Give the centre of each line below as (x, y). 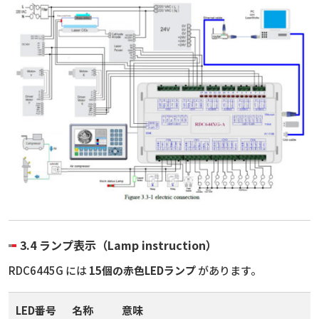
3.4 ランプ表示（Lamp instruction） (119, 245)
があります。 (229, 271)
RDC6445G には (49, 271)
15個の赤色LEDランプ (142, 271)
